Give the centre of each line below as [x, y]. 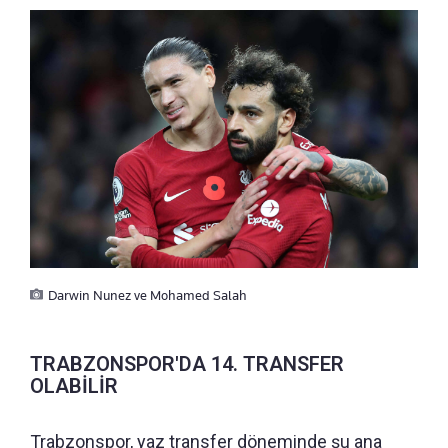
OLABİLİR [74, 385]
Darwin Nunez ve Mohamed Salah [147, 294]
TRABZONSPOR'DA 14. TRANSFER [187, 363]
